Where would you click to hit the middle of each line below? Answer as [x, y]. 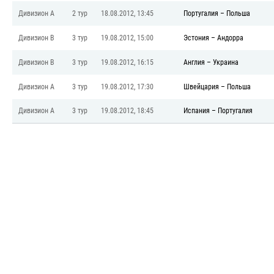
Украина [226, 62]
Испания [197, 111]
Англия [194, 62]
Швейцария [201, 87]
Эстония [196, 38]
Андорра [230, 38]
